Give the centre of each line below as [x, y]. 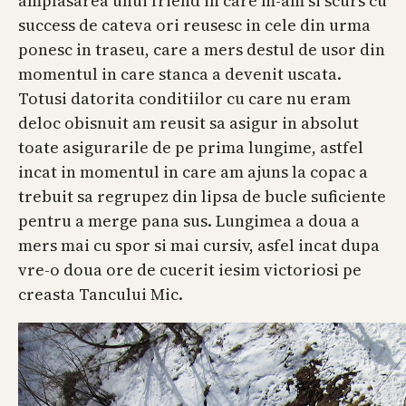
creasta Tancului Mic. [101, 295]
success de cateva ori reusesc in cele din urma [194, 25]
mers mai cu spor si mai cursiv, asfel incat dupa [199, 246]
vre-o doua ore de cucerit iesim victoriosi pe [190, 270]
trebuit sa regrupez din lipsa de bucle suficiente [202, 197]
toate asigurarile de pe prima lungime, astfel [191, 148]
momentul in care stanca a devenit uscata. [180, 74]
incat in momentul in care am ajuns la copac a [193, 172]
